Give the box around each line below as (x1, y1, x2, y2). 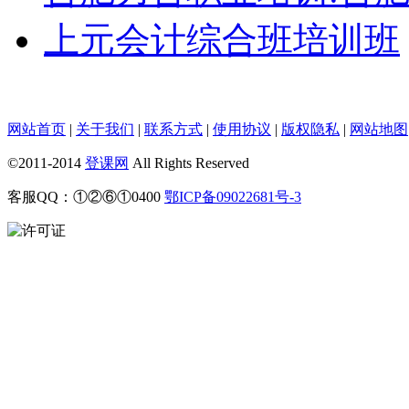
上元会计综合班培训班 (44, 19, 400, 59)
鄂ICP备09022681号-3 (164, 188, 301, 204)
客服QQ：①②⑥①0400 (7, 188, 164, 204)
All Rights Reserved (129, 154, 249, 171)
